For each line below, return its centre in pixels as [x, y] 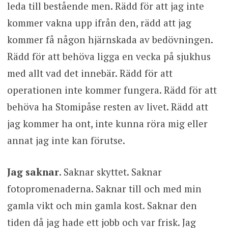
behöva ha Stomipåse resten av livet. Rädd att [107, 107]
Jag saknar [33, 172]
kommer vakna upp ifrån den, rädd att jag [99, 23]
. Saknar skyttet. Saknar [110, 172]
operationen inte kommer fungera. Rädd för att [112, 90]
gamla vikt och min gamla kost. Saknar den [102, 205]
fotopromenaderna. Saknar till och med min [104, 188]
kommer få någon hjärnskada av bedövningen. [110, 40]
